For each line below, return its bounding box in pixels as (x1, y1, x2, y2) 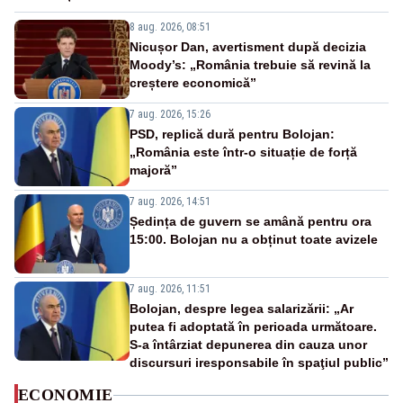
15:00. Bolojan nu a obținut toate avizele (130, 232, 378, 247)
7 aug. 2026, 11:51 (130, 282, 210, 296)
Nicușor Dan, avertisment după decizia (130, 40, 366, 55)
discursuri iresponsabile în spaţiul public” (130, 355, 389, 371)
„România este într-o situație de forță (130, 145, 357, 160)
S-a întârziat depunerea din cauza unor (130, 337, 367, 353)
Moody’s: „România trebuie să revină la (130, 58, 371, 73)
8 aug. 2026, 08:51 (130, 21, 210, 34)
